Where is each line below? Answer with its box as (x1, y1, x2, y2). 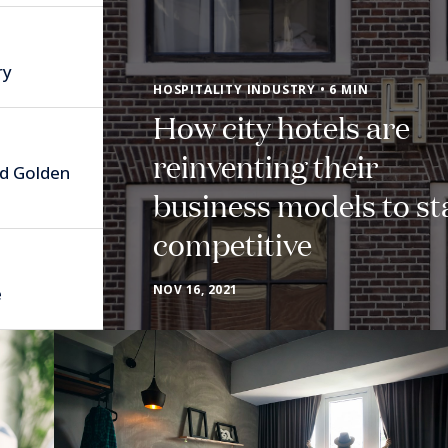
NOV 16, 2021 (153, 281, 238, 298)
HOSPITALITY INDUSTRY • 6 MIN (153, 81, 369, 98)
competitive (153, 223, 312, 264)
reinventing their (153, 145, 378, 186)
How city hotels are (153, 106, 410, 147)
